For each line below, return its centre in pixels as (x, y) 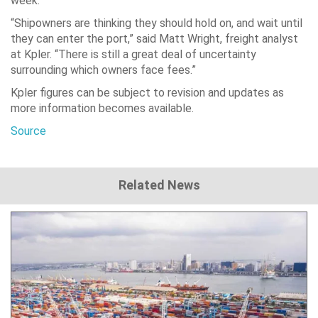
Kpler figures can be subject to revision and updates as (147, 93)
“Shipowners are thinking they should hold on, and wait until (157, 23)
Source (28, 131)
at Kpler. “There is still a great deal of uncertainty (133, 55)
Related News (159, 185)
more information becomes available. (102, 109)
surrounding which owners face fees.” (103, 70)
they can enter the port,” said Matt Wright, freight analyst (154, 39)
